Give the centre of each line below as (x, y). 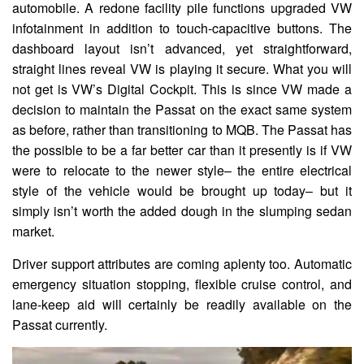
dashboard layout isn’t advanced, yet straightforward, (182, 48)
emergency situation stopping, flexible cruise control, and (182, 284)
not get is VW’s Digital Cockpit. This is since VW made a (182, 89)
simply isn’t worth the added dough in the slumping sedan (182, 210)
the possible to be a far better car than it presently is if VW (182, 149)
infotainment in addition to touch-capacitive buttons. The (182, 28)
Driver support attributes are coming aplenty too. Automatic (182, 263)
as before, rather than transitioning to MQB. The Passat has (182, 129)
